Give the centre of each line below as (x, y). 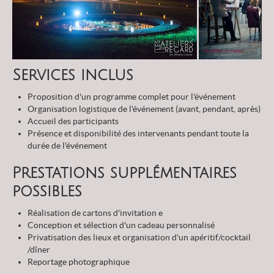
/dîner (40, 250)
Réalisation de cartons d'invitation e (95, 213)
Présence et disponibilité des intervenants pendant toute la (138, 134)
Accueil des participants (74, 121)
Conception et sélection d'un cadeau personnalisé (122, 225)
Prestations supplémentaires (124, 173)
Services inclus (73, 76)
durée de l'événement (67, 146)
